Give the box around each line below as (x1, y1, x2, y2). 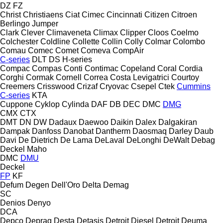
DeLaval (95, 135, 124, 144)
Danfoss (32, 126, 61, 135)
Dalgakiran (158, 117, 197, 126)
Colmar (145, 37, 171, 46)
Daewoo (79, 117, 109, 126)
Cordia (179, 64, 203, 73)
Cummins (177, 82, 211, 91)
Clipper (120, 28, 146, 37)
